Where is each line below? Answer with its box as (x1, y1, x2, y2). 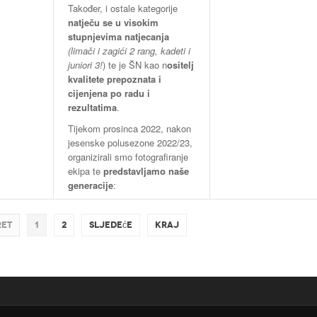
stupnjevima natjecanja (67, 30, 169, 44)
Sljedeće (89, 219, 132, 231)
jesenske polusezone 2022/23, (67, 136, 192, 150)
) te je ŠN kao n (102, 58, 167, 72)
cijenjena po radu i (67, 86, 150, 100)
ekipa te (67, 164, 103, 178)
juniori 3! (67, 58, 103, 72)
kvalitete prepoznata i (67, 72, 161, 86)
